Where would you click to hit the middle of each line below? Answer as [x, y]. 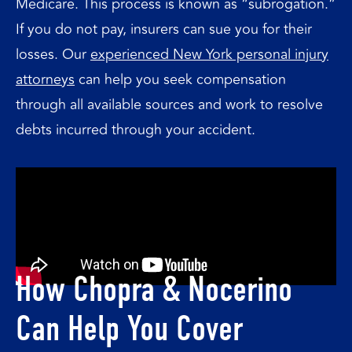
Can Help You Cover [129, 328]
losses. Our [53, 54]
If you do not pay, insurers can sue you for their [164, 29]
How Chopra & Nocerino [154, 289]
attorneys [45, 79]
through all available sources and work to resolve [169, 104]
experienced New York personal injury [209, 54]
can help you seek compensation [180, 79]
